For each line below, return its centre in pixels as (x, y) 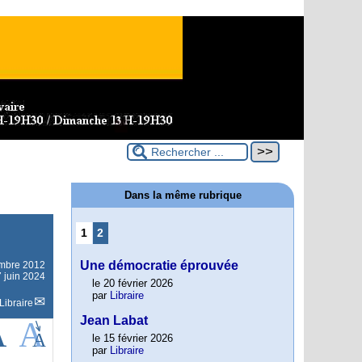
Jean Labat (114, 321)
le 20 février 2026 (133, 284)
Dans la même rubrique (183, 195)
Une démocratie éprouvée (159, 266)
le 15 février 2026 (133, 339)
